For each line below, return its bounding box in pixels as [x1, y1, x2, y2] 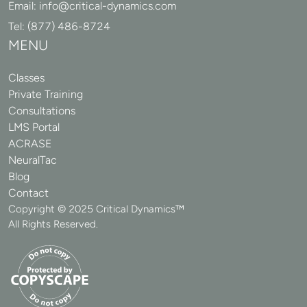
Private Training [8, 87, 83, 101]
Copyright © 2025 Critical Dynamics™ [8, 202, 187, 215]
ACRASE [8, 136, 51, 150]
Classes [8, 71, 45, 84]
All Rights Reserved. [8, 217, 98, 230]
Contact [8, 186, 49, 199]
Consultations [8, 103, 75, 117]
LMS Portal [8, 120, 60, 134]
